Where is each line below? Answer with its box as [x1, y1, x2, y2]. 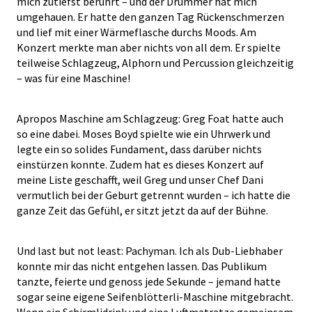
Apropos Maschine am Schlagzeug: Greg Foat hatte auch [17, 111, 283, 125]
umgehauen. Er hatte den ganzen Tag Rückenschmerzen [17, 9, 284, 24]
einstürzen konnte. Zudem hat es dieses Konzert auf [17, 157, 264, 171]
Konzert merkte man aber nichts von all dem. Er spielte [17, 40, 281, 54]
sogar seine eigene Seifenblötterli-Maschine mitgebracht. [17, 289, 293, 304]
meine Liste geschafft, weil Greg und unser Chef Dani [17, 172, 263, 187]
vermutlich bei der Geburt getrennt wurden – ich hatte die [17, 187, 290, 202]
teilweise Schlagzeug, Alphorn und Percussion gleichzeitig [17, 55, 294, 70]
